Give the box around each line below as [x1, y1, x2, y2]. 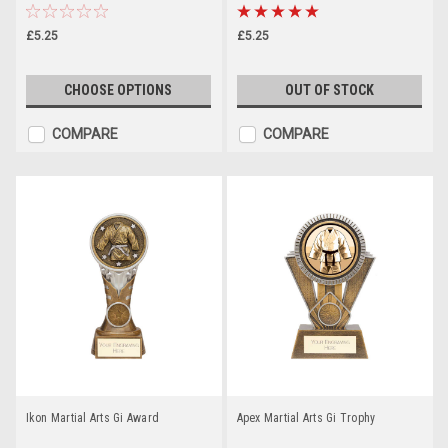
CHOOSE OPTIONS [64, 81, 173, 98]
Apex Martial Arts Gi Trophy [236, 411, 376, 426]
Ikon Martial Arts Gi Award [25, 411, 159, 426]
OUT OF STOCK [284, 81, 374, 98]
